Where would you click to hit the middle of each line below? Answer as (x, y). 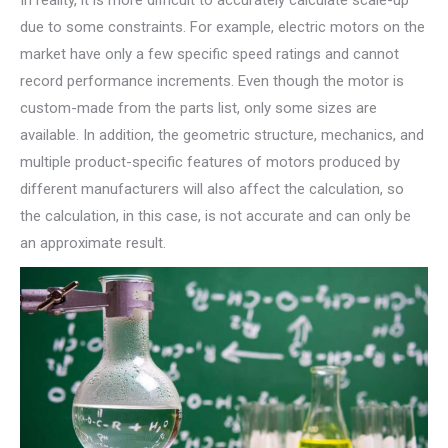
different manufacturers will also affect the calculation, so (212, 189)
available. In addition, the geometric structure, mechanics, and (222, 135)
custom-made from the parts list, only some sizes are (198, 108)
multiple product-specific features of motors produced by (210, 162)
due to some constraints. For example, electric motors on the (222, 27)
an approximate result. (93, 243)
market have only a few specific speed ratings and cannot (209, 54)
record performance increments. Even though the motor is (212, 81)
